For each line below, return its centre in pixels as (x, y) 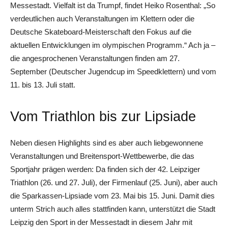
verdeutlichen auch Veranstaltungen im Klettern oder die (102, 18)
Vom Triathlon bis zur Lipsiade (103, 116)
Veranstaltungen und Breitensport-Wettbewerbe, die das (102, 156)
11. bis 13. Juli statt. (43, 84)
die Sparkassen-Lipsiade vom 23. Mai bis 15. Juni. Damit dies (112, 195)
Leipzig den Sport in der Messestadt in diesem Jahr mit (101, 222)
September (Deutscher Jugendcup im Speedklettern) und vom (113, 71)
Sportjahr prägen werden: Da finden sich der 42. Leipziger (105, 169)
